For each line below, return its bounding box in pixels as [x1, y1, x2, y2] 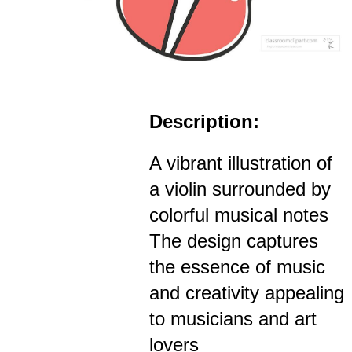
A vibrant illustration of [149, 152, 332, 174]
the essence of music [149, 256, 325, 278]
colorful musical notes [149, 204, 328, 226]
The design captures [149, 230, 318, 252]
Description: [149, 111, 259, 133]
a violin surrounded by [149, 178, 331, 200]
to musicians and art [149, 308, 317, 330]
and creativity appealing [149, 282, 344, 304]
